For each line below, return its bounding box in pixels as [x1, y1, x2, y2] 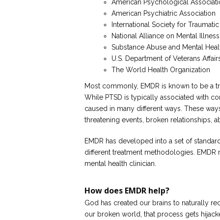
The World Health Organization [111, 66, 210, 74]
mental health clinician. [84, 160, 156, 167]
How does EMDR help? [84, 185, 169, 196]
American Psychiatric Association [111, 9, 216, 17]
